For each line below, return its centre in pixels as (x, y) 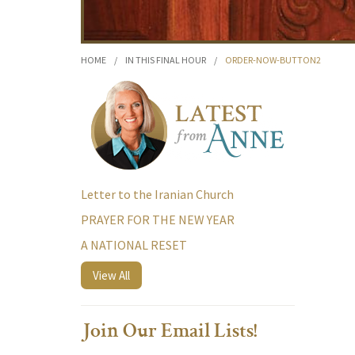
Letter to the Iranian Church (157, 194)
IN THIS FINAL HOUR (166, 60)
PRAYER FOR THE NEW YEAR (158, 219)
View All (111, 275)
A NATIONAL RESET (134, 245)
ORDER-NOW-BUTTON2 (273, 60)
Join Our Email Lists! (169, 333)
